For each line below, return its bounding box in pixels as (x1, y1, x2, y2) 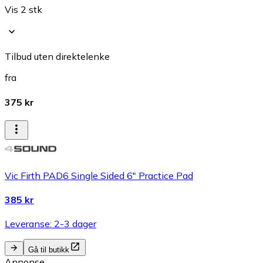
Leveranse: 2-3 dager (5, 218, 96, 230)
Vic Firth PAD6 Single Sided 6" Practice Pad (5, 169, 193, 181)
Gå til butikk (28, 245, 69, 255)
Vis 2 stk (5, 4, 42, 16)
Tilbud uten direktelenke (5, 50, 110, 63)
